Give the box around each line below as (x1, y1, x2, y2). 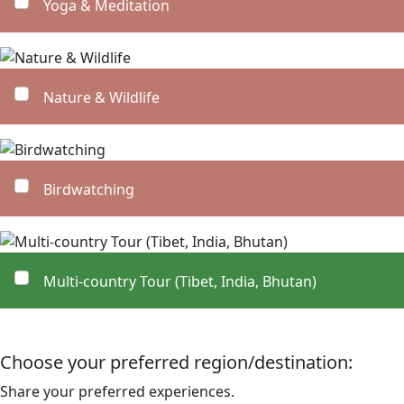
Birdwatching (43, 179, 134, 199)
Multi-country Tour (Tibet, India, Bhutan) (43, 271, 317, 291)
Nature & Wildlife (43, 87, 160, 107)
